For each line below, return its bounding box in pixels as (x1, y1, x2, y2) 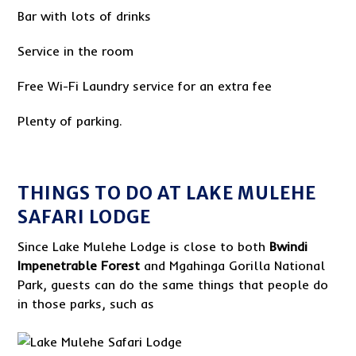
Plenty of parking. (17, 113, 123, 129)
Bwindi (269, 238, 308, 254)
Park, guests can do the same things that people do (17, 277, 329, 292)
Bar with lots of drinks (17, 8, 152, 24)
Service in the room (17, 43, 134, 59)
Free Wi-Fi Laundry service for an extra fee (17, 78, 273, 94)
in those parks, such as (17, 296, 155, 311)
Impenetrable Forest (17, 257, 141, 273)
